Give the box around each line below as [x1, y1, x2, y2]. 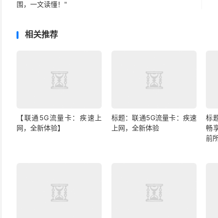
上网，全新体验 [111, 124, 159, 132]
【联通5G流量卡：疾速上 [17, 113, 102, 122]
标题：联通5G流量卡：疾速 [111, 113, 197, 122]
